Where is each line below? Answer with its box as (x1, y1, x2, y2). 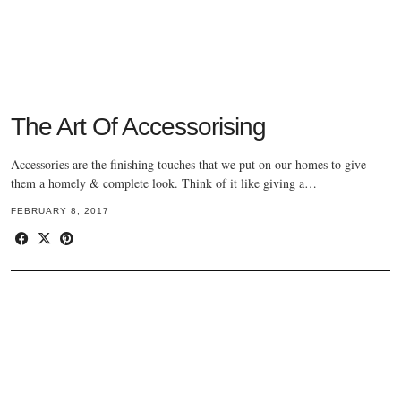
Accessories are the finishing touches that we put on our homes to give (11, 156, 366, 174)
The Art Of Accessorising (11, 113, 266, 141)
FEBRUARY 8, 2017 (11, 206, 109, 217)
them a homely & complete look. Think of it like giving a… (11, 175, 317, 192)
